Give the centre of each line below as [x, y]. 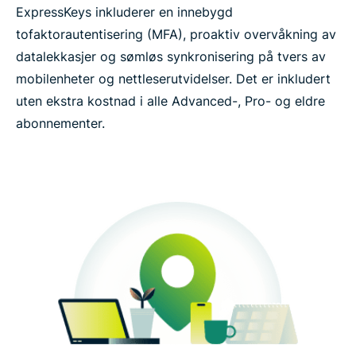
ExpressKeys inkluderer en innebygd [124, 12]
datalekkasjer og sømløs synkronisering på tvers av [171, 56]
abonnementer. [60, 123]
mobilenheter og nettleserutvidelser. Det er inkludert [173, 78]
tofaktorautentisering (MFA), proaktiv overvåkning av [176, 34]
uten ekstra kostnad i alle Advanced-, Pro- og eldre [170, 101]
